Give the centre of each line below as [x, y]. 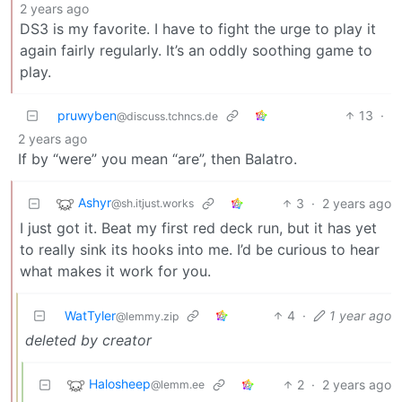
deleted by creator [88, 340]
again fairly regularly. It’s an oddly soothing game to [196, 50]
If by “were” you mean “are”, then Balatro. [157, 159]
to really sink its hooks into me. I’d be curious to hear [200, 249]
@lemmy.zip [147, 316]
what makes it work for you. [115, 271]
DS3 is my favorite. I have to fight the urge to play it [198, 29]
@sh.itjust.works [153, 204]
